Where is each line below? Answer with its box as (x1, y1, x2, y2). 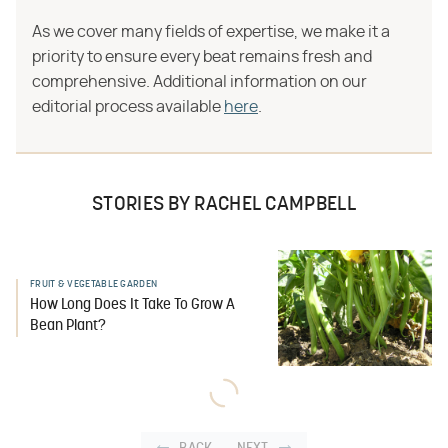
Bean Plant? (30, 318, 106, 334)
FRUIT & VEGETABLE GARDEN (30, 278, 158, 290)
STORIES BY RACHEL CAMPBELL (92, 195, 356, 215)
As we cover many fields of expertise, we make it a (32, 24, 390, 40)
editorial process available (32, 99, 224, 115)
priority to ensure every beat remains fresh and (32, 49, 372, 65)
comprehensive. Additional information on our (32, 74, 367, 90)
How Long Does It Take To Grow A (30, 297, 235, 313)
